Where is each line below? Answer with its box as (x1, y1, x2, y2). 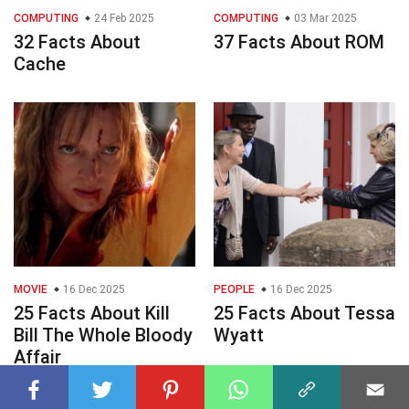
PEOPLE (214, 283, 255, 297)
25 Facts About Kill (14, 302, 170, 325)
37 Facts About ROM (214, 31, 384, 54)
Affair (14, 346, 61, 369)
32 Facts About (14, 31, 141, 54)
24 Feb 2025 (91, 12, 154, 26)
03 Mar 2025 (291, 12, 357, 26)
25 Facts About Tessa (214, 302, 395, 325)
